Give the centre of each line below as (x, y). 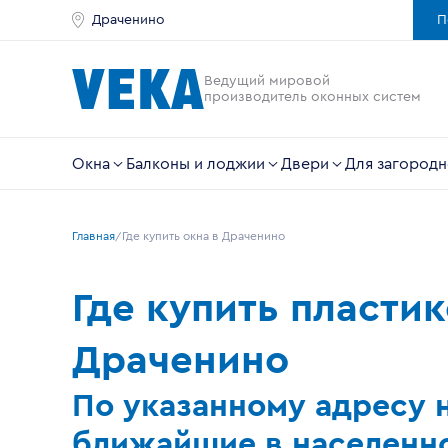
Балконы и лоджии (195, 163)
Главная (93, 236)
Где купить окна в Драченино (203, 236)
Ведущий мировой (267, 81)
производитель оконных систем (312, 97)
